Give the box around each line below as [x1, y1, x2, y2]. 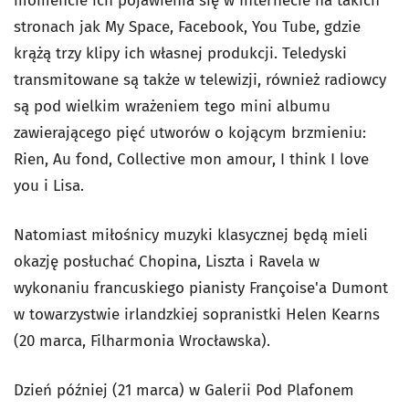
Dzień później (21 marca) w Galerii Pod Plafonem [14, 381, 354, 400]
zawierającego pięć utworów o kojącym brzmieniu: [14, 123, 366, 142]
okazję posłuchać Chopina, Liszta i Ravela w [14, 252, 320, 271]
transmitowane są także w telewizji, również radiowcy [14, 70, 386, 89]
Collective [117, 150, 185, 169]
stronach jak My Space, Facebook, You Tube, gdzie [14, 17, 361, 37]
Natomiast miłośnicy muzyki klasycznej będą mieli [14, 225, 368, 245]
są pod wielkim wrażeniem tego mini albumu [14, 97, 330, 116]
